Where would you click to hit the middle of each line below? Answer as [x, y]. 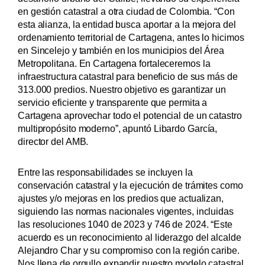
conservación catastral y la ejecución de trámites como [130, 185]
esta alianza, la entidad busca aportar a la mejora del [127, 25]
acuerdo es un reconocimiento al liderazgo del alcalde [130, 237]
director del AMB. [53, 142]
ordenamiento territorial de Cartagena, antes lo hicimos [131, 38]
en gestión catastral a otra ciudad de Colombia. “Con [126, 12]
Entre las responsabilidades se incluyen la [105, 172]
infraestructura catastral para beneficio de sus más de [128, 77]
